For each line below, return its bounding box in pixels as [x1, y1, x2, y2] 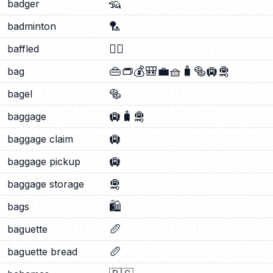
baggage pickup [7, 155, 80, 168]
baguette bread [7, 246, 77, 258]
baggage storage [7, 178, 84, 190]
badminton [7, 20, 56, 32]
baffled [7, 43, 39, 55]
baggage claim [7, 133, 73, 145]
